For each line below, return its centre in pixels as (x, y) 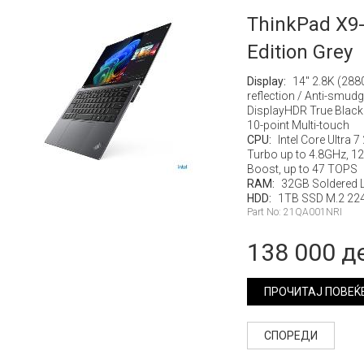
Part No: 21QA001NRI (294, 212)
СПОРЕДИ (290, 336)
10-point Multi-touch (298, 125)
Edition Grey (299, 52)
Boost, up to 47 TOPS (302, 169)
